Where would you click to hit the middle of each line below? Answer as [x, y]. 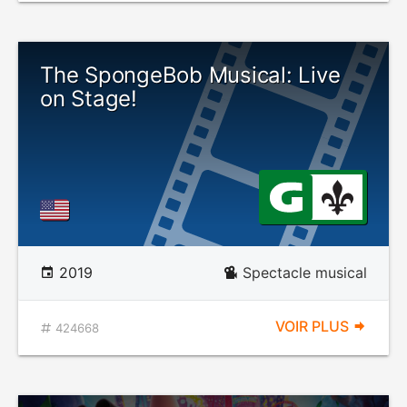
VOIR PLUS [314, 326]
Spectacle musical [305, 273]
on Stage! [89, 99]
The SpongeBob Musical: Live [190, 75]
